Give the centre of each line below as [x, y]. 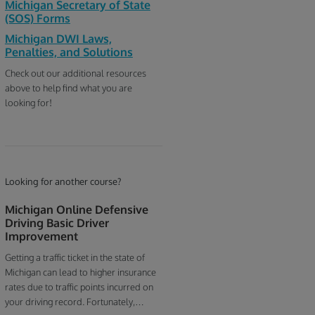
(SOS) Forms [37, 18]
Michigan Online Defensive [76, 209]
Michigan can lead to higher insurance [80, 272]
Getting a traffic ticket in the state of [75, 257]
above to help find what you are [68, 88]
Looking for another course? [63, 181]
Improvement [41, 236]
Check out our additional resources [75, 73]
